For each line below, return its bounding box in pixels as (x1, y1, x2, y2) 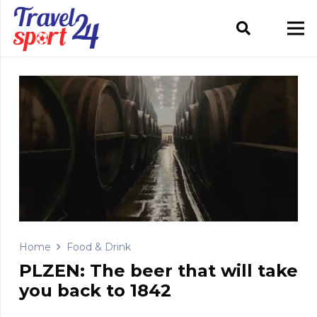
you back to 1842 (19, 280, 171, 301)
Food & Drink (66, 241, 131, 254)
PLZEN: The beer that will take (19, 260, 298, 282)
